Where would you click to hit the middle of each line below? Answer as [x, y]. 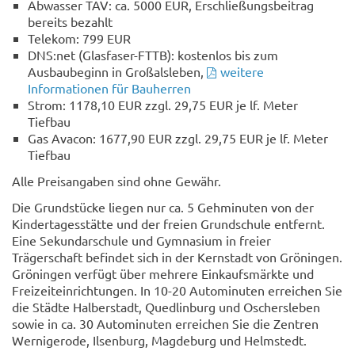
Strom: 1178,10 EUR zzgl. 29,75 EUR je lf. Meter [163, 104]
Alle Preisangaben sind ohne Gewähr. [116, 180]
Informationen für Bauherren [109, 88]
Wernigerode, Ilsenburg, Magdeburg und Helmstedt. [159, 340]
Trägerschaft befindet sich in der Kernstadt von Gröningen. [177, 256]
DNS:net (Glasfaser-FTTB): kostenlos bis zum [153, 54]
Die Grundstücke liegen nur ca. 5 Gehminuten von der [163, 206]
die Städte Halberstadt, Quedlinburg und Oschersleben [166, 306]
